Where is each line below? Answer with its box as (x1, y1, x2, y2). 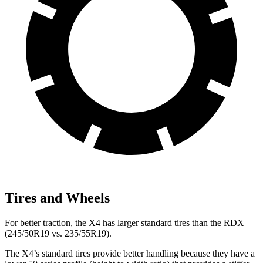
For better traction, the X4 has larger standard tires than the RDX (5, 217, 244, 228)
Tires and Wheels (5, 190, 110, 205)
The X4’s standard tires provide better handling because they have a (5, 248, 255, 258)
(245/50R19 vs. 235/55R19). (5, 228, 112, 238)
